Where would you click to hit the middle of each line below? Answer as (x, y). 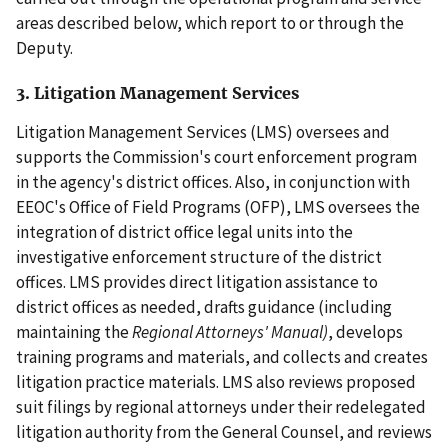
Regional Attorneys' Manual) (230, 331)
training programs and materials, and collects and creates (222, 356)
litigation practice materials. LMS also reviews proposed (216, 381)
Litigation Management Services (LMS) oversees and (203, 131)
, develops (365, 331)
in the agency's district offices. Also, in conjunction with (213, 181)
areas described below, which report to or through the (210, 23)
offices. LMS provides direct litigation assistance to (197, 281)
